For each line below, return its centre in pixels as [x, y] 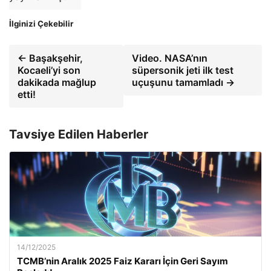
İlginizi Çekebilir [41, 23]
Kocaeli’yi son [49, 70]
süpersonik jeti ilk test [183, 70]
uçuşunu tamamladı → [184, 82]
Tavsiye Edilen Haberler [79, 134]
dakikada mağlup [57, 82]
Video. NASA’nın [170, 58]
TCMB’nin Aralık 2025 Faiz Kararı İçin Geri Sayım [122, 261]
